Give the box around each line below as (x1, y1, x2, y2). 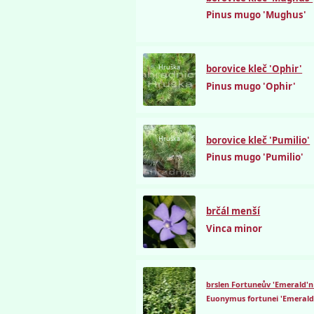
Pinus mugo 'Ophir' (206, 79, 296, 93)
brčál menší (206, 205, 261, 218)
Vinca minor (206, 221, 263, 235)
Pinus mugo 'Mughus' (206, 8, 307, 22)
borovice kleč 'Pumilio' (206, 133, 310, 146)
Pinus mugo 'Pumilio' (206, 151, 304, 164)
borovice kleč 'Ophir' (206, 62, 303, 76)
